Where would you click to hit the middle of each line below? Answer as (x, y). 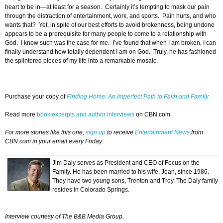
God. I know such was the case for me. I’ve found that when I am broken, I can (111, 43)
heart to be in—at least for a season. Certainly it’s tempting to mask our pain (107, 7)
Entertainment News (162, 133)
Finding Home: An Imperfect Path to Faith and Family (138, 97)
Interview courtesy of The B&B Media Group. (64, 217)
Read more (21, 115)
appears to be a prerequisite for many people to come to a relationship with (106, 34)
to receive (120, 133)
